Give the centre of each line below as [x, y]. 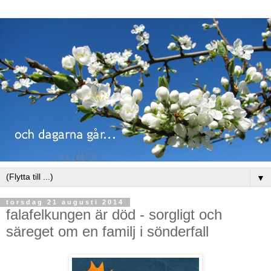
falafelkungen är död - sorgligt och [114, 214]
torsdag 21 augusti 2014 [65, 202]
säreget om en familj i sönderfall [107, 231]
